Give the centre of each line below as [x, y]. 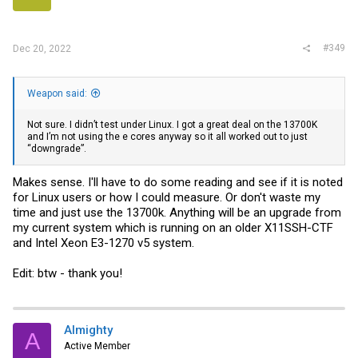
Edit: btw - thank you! [68, 273]
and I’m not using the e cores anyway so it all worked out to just [167, 137]
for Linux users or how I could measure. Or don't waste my [167, 197]
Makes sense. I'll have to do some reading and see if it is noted [178, 182]
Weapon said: [57, 94]
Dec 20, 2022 [42, 49]
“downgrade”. [57, 149]
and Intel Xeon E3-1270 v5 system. [103, 243]
